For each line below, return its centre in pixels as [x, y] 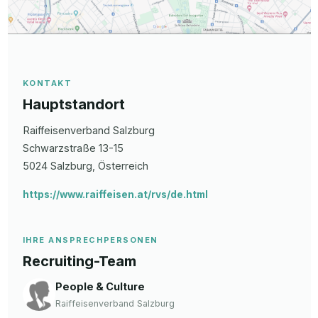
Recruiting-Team [79, 261]
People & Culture [100, 286]
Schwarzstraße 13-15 [73, 148]
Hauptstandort [73, 104]
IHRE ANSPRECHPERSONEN [90, 240]
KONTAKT [47, 83]
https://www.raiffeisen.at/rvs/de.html [115, 194]
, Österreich [120, 166]
